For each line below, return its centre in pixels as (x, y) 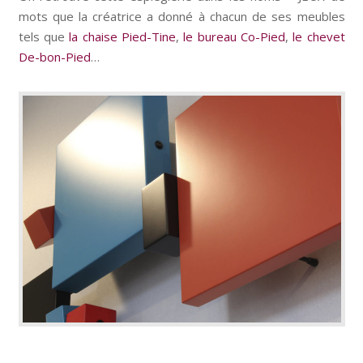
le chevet (319, 36)
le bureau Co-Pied (234, 36)
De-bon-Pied (54, 56)
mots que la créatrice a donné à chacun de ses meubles (181, 16)
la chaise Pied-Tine (122, 36)
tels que (44, 36)
